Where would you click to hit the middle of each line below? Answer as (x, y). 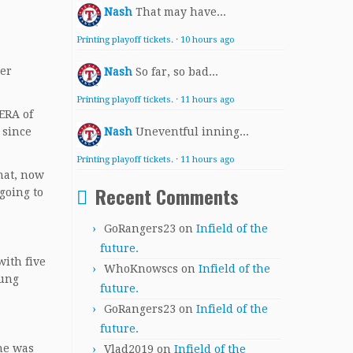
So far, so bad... (177, 72)
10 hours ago (208, 40)
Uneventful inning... (192, 132)
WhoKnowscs (141, 269)
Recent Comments (167, 196)
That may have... (181, 12)
